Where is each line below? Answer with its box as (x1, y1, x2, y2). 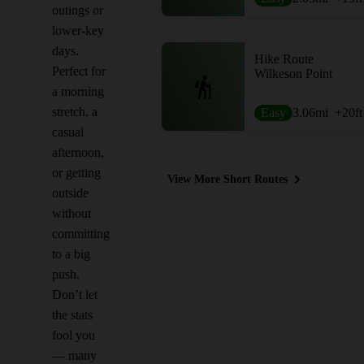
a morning (52, 84, 104, 98)
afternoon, (52, 145, 104, 159)
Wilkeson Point (254, 67, 332, 80)
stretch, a (52, 105, 97, 119)
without (52, 206, 91, 220)
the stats (52, 308, 93, 322)
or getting (52, 166, 101, 180)
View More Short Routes (167, 173, 288, 185)
